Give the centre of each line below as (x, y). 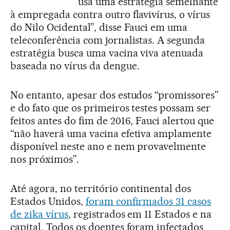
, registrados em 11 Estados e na (140, 214)
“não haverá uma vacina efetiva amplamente (111, 134)
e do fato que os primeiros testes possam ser (111, 108)
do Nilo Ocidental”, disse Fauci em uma (99, 27)
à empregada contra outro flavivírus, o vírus (110, 15)
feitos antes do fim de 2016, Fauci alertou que (112, 121)
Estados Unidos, (48, 202)
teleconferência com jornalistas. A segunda (108, 40)
